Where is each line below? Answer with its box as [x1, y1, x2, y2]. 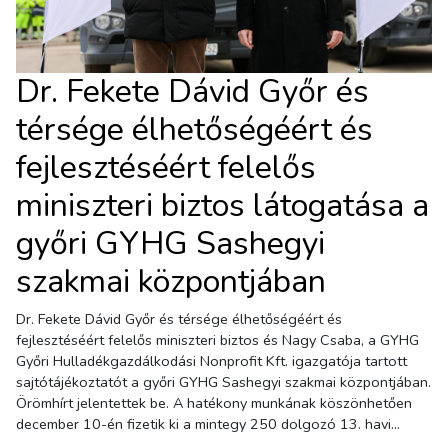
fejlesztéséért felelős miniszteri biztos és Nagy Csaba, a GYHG [16, 330, 419, 351]
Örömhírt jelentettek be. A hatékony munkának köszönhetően [16, 393, 412, 414]
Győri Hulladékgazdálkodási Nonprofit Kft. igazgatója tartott [16, 351, 407, 372]
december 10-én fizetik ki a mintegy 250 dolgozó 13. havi [16, 414, 391, 435]
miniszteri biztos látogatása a [16, 184, 429, 228]
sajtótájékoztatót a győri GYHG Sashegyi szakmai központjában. [16, 372, 431, 393]
